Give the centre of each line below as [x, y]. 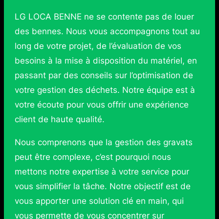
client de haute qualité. [59, 119]
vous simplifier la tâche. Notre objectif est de [102, 186]
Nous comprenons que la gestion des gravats [103, 142]
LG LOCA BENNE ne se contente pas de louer [104, 16]
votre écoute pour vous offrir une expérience [101, 104]
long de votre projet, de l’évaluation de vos [98, 46]
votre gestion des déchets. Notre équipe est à [105, 90]
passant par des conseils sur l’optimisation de [104, 75]
